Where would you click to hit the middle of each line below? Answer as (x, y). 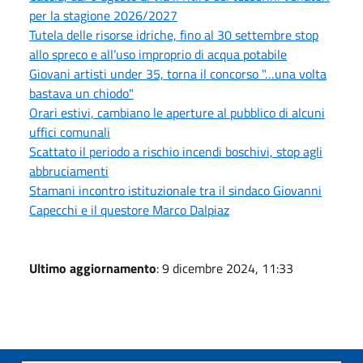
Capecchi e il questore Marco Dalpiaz (129, 209)
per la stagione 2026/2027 (103, 15)
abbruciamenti (69, 171)
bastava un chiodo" (81, 93)
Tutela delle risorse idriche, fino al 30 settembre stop (174, 34)
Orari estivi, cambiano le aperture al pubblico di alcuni (177, 112)
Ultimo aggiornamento (93, 268)
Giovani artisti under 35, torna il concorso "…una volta (178, 73)
